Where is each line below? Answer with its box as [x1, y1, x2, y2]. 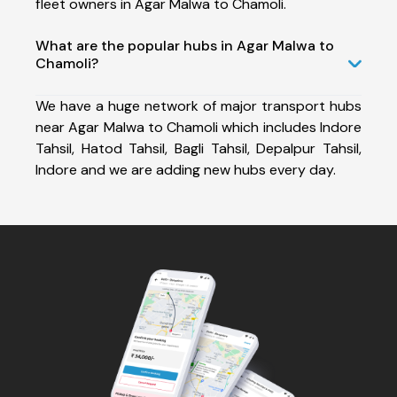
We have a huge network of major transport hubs [35, 96, 362, 115]
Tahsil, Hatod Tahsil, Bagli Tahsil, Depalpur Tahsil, [35, 138, 362, 158]
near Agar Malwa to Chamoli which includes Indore [35, 117, 362, 136]
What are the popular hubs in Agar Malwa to [35, 35, 334, 55]
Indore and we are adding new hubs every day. [35, 160, 336, 179]
